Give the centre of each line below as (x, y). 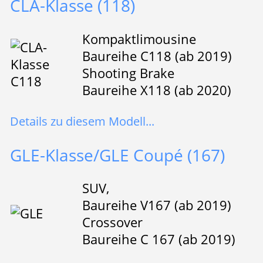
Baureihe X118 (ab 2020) (156, 90)
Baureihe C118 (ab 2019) (157, 56)
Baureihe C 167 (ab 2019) (159, 240)
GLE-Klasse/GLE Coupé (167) (117, 155)
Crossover (112, 222)
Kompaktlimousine (139, 39)
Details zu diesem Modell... (82, 121)
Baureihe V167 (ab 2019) (156, 205)
